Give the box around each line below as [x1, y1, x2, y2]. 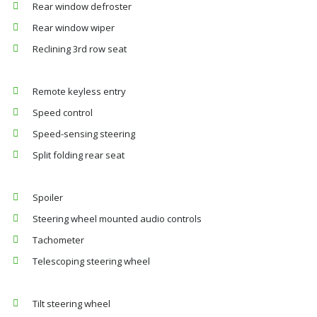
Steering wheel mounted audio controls [33, 212, 202, 225]
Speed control [33, 106, 93, 119]
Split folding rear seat [33, 149, 125, 161]
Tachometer [33, 234, 84, 246]
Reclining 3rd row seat [33, 42, 127, 55]
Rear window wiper [33, 21, 115, 34]
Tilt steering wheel [33, 297, 110, 310]
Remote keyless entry [33, 85, 126, 98]
